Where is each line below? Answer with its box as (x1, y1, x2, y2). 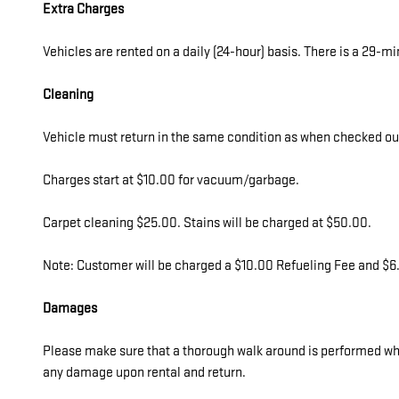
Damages (43, 299, 97, 317)
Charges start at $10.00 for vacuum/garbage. (43, 171, 299, 189)
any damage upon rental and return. (43, 363, 246, 381)
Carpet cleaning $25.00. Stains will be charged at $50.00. (43, 214, 371, 232)
